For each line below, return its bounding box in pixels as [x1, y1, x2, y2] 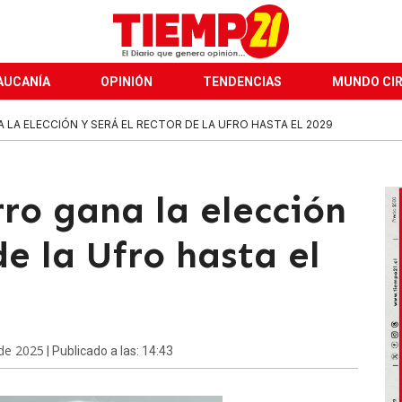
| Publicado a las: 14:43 [44, 344, 173, 358]
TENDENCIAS [203, 74, 282, 89]
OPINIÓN [100, 74, 153, 89]
